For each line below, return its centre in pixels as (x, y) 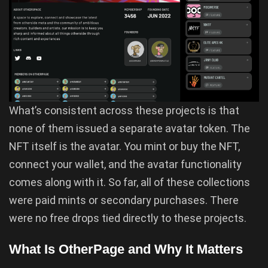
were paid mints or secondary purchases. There (124, 200)
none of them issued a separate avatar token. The (130, 129)
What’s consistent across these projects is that (124, 111)
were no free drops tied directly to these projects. (128, 218)
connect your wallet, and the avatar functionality (125, 165)
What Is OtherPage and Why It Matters (126, 249)
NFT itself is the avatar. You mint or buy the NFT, (124, 147)
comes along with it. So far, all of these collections (130, 182)
